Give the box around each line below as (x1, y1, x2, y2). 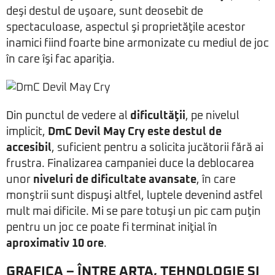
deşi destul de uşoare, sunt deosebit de (6, 6, 203, 17)
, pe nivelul (185, 110, 239, 122)
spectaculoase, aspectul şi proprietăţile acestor (6, 22, 246, 33)
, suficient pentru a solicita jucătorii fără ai (52, 142, 263, 153)
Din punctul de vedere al (6, 110, 130, 122)
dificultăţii (130, 110, 185, 122)
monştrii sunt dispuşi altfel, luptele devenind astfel (6, 190, 263, 201)
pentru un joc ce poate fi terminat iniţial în (6, 222, 217, 233)
